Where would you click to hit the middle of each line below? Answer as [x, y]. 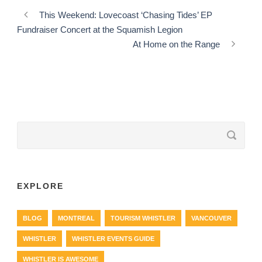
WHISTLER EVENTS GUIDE [113, 238]
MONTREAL [76, 218]
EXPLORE [40, 186]
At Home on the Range [176, 44]
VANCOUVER [211, 218]
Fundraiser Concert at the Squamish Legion [100, 29]
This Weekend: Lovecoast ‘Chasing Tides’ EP [126, 15]
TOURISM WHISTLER [143, 218]
